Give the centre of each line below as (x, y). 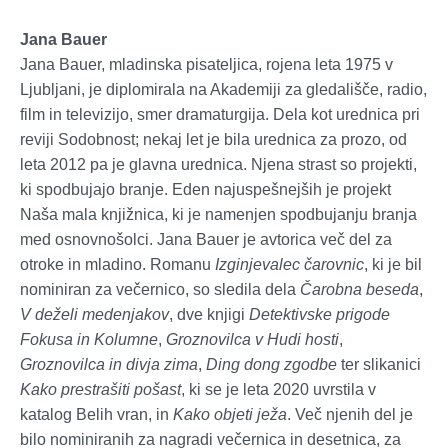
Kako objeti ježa (230, 415)
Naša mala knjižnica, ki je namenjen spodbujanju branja (218, 215)
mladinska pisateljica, (187, 65)
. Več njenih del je (350, 415)
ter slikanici (379, 365)
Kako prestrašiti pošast (100, 390)
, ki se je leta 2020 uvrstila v (278, 390)
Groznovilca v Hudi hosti (252, 340)
